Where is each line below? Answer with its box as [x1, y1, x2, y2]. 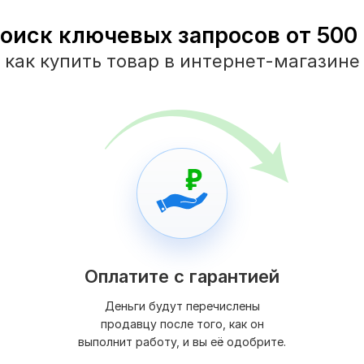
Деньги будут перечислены [104, 299, 260, 314]
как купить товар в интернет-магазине [4, 50, 360, 72]
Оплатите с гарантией [84, 266, 279, 288]
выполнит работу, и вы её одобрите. [78, 335, 286, 349]
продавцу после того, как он [100, 317, 264, 331]
